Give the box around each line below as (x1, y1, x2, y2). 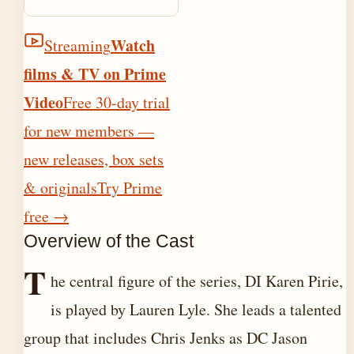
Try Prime (97, 177, 162, 198)
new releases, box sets (24, 149, 164, 170)
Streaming (44, 35, 111, 56)
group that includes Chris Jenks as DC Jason (24, 327, 307, 348)
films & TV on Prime (24, 62, 166, 85)
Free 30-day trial (63, 92, 170, 113)
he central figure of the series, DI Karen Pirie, (51, 270, 343, 292)
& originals (24, 177, 97, 198)
